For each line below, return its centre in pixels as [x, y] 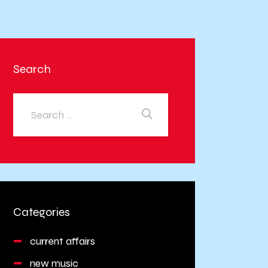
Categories [42, 212]
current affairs [63, 241]
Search [32, 69]
